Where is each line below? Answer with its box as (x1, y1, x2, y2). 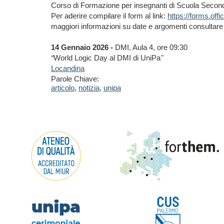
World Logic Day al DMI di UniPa (53, 53, 160, 62)
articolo (51, 83, 74, 92)
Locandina (51, 64, 84, 72)
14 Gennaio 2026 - (51, 43, 115, 51)
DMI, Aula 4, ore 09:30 (115, 43, 187, 51)
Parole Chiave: (51, 74, 99, 83)
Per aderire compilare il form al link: (51, 11, 167, 20)
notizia (78, 83, 99, 92)
